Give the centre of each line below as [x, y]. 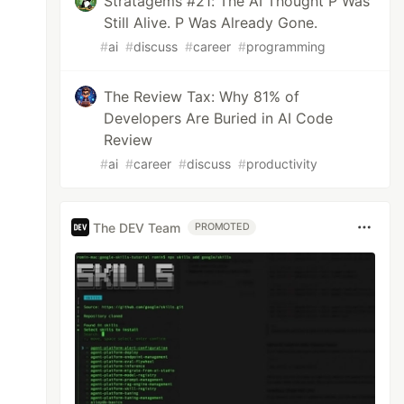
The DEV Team [137, 227]
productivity [282, 164]
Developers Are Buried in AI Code [219, 118]
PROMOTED [222, 227]
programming [286, 46]
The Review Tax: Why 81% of [202, 96]
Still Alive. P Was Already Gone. [211, 23]
